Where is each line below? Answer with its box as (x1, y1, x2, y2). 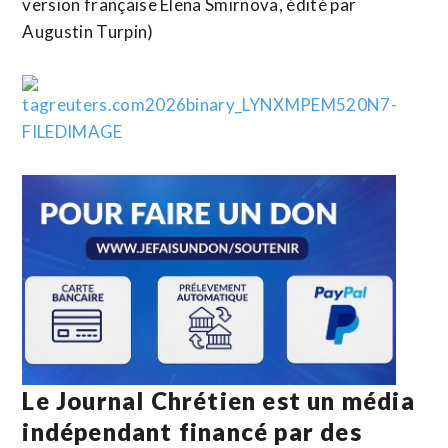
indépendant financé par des (22, 416, 362, 446)
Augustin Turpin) (22, 21, 154, 42)
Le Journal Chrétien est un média (22, 385, 415, 415)
